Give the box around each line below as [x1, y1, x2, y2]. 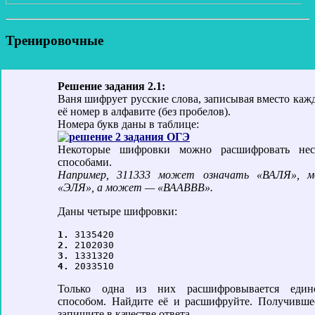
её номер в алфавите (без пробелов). [58, 105, 231, 117]
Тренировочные [6, 32, 103, 48]
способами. [58, 155, 112, 168]
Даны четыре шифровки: [58, 205, 177, 217]
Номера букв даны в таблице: [58, 117, 199, 130]
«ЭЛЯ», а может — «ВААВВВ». [58, 181, 213, 193]
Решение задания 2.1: [58, 79, 165, 92]
